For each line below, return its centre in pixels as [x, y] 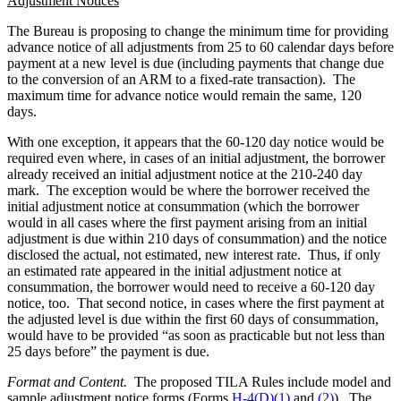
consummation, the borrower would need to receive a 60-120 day [191, 286]
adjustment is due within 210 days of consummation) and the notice [197, 238]
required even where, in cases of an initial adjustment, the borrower [196, 158]
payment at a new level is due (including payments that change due [196, 63]
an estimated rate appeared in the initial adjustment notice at [174, 270]
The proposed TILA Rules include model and [263, 381]
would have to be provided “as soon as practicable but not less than [196, 335]
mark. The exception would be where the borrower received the [188, 190]
